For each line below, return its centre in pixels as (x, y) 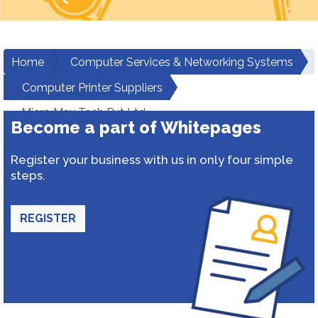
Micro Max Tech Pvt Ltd (83, 113)
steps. (28, 175)
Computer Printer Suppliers (92, 88)
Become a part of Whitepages (136, 127)
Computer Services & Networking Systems (182, 62)
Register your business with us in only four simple (152, 160)
